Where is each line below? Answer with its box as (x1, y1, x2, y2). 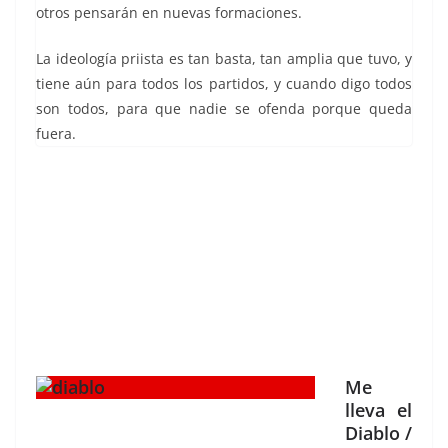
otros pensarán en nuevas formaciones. (36, 3, 302, 23)
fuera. (36, 124, 76, 144)
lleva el (345, 398, 412, 423)
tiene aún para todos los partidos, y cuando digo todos (36, 74, 412, 94)
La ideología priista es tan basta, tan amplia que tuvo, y (36, 49, 412, 69)
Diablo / (345, 421, 412, 446)
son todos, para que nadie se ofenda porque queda (36, 99, 412, 119)
